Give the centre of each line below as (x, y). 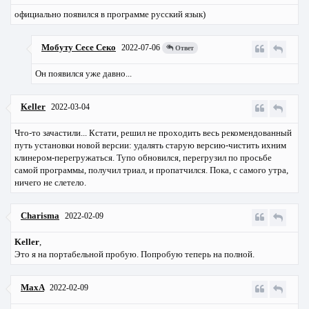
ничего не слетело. (50, 183)
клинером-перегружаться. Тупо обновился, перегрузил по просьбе (143, 158)
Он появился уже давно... (83, 74)
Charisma (40, 216)
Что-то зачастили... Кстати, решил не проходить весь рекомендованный (153, 133)
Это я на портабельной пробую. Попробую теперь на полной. (134, 255)
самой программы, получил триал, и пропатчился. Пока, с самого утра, (151, 170)
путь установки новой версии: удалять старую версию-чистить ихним (150, 146)
